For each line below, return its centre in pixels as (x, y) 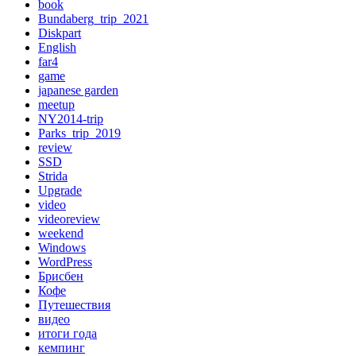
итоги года (68, 334)
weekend (61, 234)
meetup (56, 105)
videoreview (69, 219)
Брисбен (61, 277)
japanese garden (78, 91)
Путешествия (74, 305)
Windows (62, 248)
